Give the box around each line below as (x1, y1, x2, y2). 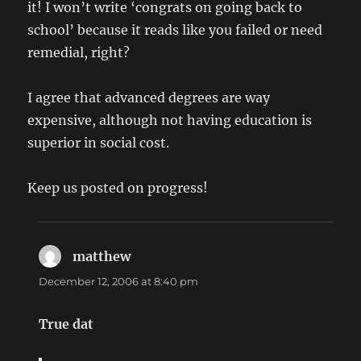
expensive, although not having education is (27, 112, 313, 129)
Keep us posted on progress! (27, 180, 209, 197)
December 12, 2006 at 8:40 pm (39, 275, 199, 288)
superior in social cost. (27, 135, 170, 151)
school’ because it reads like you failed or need (27, 22, 323, 39)
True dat (39, 316, 94, 333)
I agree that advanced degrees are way (27, 89, 271, 106)
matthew (73, 248, 131, 265)
